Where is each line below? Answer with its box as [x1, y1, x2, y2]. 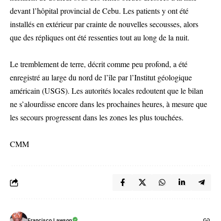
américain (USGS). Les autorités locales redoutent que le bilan [10, 85, 203, 96]
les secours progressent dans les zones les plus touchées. [10, 111, 184, 122]
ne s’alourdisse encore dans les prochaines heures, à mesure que [10, 98, 207, 109]
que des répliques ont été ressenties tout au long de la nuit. [10, 32, 189, 42]
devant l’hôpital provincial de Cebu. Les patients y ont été [10, 5, 188, 16]
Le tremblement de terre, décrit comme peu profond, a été [10, 58, 187, 69]
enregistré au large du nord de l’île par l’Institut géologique [10, 72, 192, 82]
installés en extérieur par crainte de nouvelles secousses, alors [10, 18, 198, 29]
